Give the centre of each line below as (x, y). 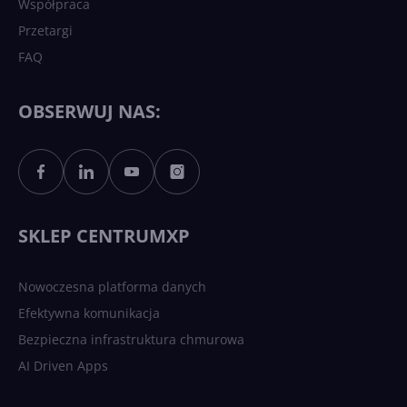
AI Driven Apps (63, 366)
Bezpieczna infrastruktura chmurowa (131, 340)
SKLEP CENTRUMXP (104, 236)
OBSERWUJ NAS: (89, 112)
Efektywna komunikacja (89, 313)
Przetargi (45, 31)
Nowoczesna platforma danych (112, 287)
